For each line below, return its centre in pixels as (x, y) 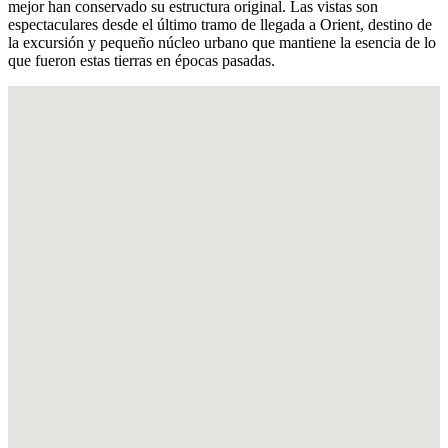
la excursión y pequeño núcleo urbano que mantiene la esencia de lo (222, 43)
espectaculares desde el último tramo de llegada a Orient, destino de (220, 25)
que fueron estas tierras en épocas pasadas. (141, 61)
